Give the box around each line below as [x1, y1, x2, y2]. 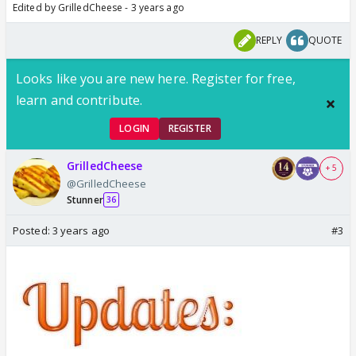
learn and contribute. [16, 91, 143, 109]
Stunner [67, 192, 103, 207]
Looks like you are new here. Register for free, [16, 69, 296, 87]
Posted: [13, 222, 52, 238]
